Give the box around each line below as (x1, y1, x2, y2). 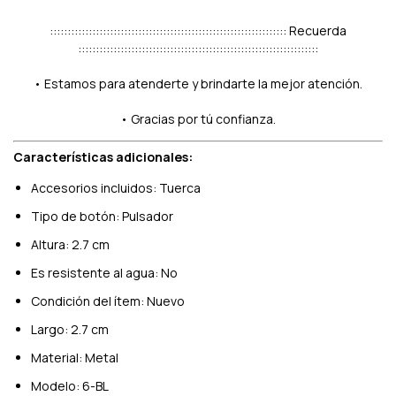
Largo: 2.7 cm (31, 320, 109, 338)
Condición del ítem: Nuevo (31, 292, 185, 309)
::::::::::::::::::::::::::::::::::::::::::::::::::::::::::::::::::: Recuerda (49, 21, 346, 39)
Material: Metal (31, 348, 118, 366)
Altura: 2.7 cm (31, 235, 110, 253)
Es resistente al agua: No (31, 263, 178, 281)
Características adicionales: (13, 148, 193, 165)
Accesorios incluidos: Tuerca (31, 179, 201, 196)
